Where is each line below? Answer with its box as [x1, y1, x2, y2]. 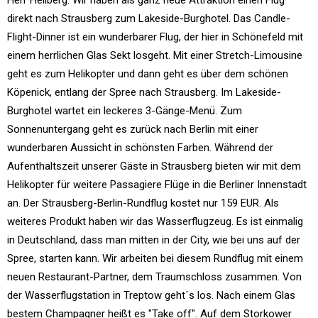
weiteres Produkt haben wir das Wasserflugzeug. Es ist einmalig [7, 214, 303, 228]
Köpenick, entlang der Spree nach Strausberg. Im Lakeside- [7, 85, 281, 99]
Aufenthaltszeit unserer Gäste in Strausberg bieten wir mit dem [7, 159, 301, 172]
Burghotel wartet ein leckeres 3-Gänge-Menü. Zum [7, 104, 242, 117]
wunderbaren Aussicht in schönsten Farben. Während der [7, 141, 273, 154]
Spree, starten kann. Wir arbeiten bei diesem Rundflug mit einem [7, 251, 303, 265]
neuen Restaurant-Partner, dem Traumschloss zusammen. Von [7, 270, 302, 283]
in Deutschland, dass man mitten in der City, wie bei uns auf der [7, 233, 300, 246]
